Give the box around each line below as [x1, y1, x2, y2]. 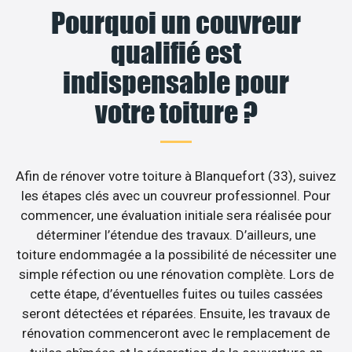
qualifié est [111, 35, 241, 70]
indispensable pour [63, 64, 289, 100]
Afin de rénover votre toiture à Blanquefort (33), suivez [16, 167, 336, 184]
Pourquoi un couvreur [51, 5, 301, 40]
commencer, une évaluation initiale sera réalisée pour [20, 207, 332, 223]
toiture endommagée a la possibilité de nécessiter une [16, 246, 336, 262]
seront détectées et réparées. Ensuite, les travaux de [22, 305, 330, 321]
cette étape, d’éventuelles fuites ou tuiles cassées [29, 285, 323, 302]
